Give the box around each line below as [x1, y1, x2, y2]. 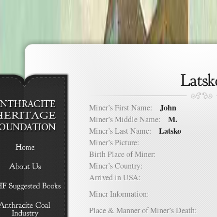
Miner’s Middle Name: [89, 114, 168, 124]
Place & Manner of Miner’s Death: [89, 205, 204, 216]
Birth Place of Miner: [89, 149, 163, 159]
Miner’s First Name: [89, 102, 160, 113]
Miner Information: [89, 188, 149, 199]
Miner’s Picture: [89, 137, 147, 148]
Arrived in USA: [89, 172, 148, 183]
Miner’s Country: [89, 160, 150, 171]
